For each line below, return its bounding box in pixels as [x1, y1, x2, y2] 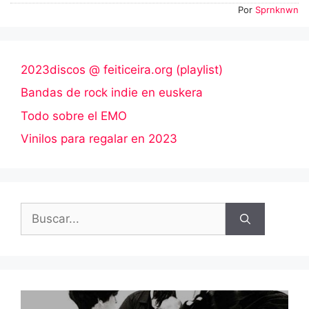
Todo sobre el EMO [21, 108, 127, 123]
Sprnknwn [255, 3, 299, 15]
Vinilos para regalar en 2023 [21, 132, 177, 146]
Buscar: [20, 203, 61, 218]
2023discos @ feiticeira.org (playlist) [21, 62, 223, 77]
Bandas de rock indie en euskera [21, 86, 203, 100]
